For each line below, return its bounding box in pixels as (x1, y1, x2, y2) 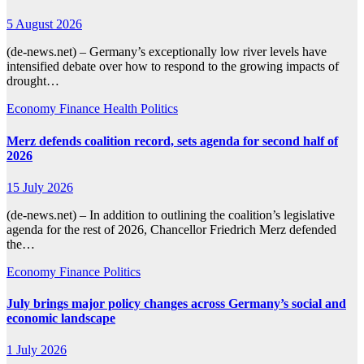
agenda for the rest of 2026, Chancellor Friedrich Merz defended (6, 222, 336, 236)
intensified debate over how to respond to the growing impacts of (6, 59, 339, 74)
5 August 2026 (6, 17, 82, 32)
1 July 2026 (6, 343, 67, 357)
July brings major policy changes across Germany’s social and (6, 297, 346, 311)
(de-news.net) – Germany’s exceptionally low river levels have (6, 45, 327, 59)
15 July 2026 (6, 180, 73, 194)
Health (103, 102, 141, 116)
